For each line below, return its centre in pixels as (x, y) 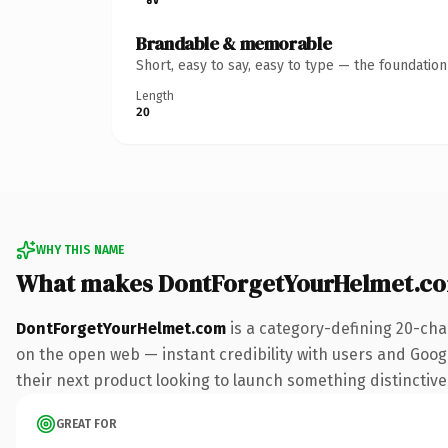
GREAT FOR (86, 423)
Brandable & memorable (234, 43)
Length (155, 95)
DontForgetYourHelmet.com (121, 328)
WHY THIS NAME (80, 249)
